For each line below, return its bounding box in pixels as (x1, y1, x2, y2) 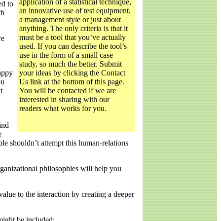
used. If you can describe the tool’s (19, 41, 127, 50)
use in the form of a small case (19, 50, 113, 59)
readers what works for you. (19, 104, 107, 112)
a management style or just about (19, 15, 121, 24)
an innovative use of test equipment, (19, 6, 131, 15)
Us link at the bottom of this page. (19, 77, 124, 86)
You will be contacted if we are (19, 86, 116, 95)
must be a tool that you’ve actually (19, 33, 126, 41)
